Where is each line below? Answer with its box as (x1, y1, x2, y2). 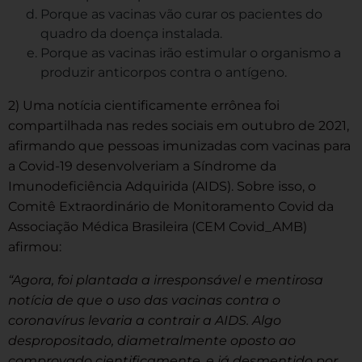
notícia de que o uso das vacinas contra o (8, 293, 280, 309)
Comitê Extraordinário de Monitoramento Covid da (8, 199, 334, 215)
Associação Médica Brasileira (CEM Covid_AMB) (8, 219, 307, 235)
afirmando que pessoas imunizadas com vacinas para (8, 138, 351, 154)
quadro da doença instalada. (40, 26, 222, 42)
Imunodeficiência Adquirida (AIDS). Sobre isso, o (8, 179, 316, 195)
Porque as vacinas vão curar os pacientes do (40, 6, 322, 23)
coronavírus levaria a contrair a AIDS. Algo (8, 313, 281, 329)
